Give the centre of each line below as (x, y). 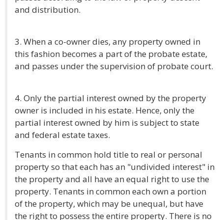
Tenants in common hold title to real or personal (109, 154)
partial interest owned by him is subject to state (107, 123)
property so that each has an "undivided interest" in (115, 167)
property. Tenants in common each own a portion (110, 191)
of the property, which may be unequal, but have (109, 204)
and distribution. (48, 10)
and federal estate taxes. (62, 135)
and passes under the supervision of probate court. (114, 66)
